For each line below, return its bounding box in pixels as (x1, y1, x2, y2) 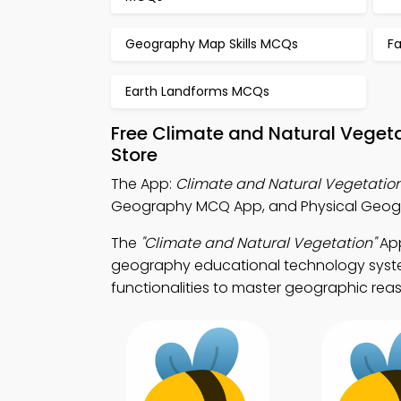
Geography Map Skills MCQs (125, 35, 298, 53)
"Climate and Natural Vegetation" (141, 233, 376, 253)
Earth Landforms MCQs (125, 82, 269, 100)
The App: (111, 174, 175, 194)
